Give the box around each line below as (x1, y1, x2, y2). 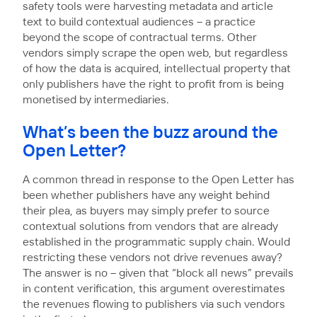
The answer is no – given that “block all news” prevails (23, 267, 294, 279)
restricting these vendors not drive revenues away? (23, 252, 282, 263)
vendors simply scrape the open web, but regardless (23, 47, 288, 59)
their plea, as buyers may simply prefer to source (23, 205, 270, 217)
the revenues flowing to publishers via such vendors (23, 299, 285, 310)
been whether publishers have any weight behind (23, 190, 270, 201)
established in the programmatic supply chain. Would (23, 236, 290, 248)
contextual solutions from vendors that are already (23, 221, 278, 232)
